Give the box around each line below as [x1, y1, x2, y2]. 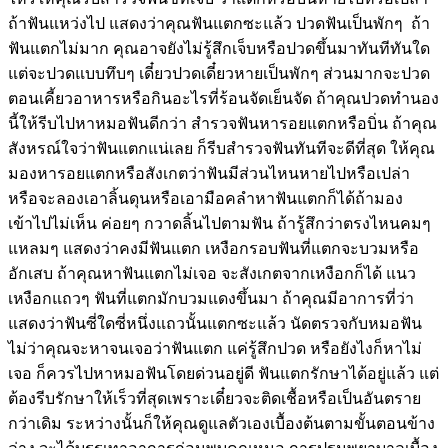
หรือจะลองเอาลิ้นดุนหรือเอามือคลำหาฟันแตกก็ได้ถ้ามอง [8, 189, 403, 207]
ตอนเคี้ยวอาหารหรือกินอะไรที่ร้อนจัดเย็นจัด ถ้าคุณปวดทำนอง [8, 89, 439, 107]
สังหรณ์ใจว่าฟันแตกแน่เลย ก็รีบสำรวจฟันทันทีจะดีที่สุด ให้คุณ [8, 139, 435, 157]
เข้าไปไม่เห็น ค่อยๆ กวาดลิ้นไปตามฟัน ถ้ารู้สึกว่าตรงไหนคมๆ [8, 214, 431, 232]
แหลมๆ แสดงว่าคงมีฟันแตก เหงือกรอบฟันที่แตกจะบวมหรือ [8, 239, 419, 257]
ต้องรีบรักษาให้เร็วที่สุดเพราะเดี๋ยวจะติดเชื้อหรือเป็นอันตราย [8, 389, 421, 407]
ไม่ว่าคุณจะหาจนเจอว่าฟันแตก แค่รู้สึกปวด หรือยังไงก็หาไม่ [8, 339, 422, 357]
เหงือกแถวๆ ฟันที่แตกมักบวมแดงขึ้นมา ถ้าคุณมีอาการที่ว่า [8, 289, 414, 307]
